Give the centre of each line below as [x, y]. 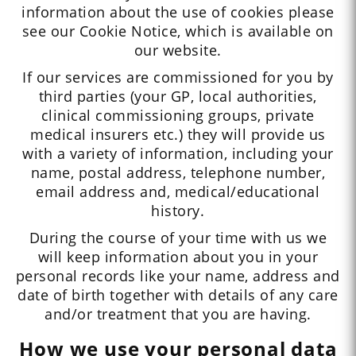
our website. [178, 50]
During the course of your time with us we [178, 238]
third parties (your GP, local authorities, [178, 97]
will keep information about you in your [178, 257]
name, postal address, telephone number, [178, 173]
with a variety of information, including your [178, 154]
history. [178, 211]
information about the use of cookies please [178, 12]
